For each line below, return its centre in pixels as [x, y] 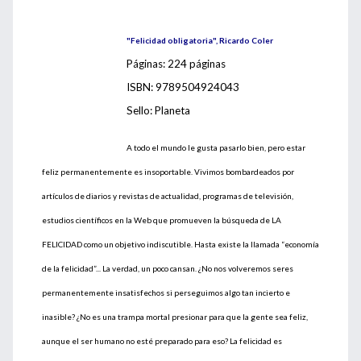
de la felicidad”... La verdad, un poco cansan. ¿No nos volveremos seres [168, 268]
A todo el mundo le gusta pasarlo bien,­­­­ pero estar [216, 147]
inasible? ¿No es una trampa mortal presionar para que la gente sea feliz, [175, 317]
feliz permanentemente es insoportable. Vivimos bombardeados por [168, 172]
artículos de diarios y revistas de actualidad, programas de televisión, [168, 196]
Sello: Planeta [158, 110]
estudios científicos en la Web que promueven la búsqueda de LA [162, 220]
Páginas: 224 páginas [176, 64]
